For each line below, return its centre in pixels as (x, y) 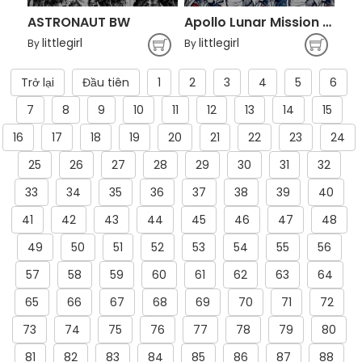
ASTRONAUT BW (79, 22)
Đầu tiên (106, 82)
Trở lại (38, 82)
